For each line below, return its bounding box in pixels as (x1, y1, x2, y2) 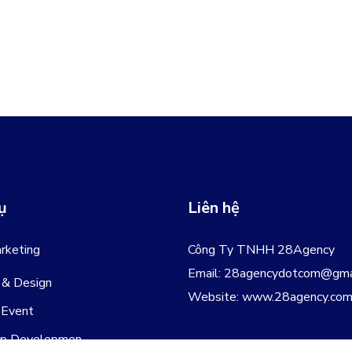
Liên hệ (188, 197, 240, 218)
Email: (188, 265, 224, 282)
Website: (188, 288, 239, 306)
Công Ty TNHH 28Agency (188, 241, 335, 258)
